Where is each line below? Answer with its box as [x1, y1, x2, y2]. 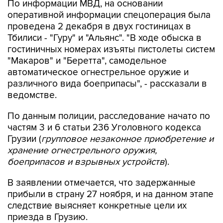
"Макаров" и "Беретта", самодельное [7, 55, 167, 67]
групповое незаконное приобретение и [41, 133, 214, 145]
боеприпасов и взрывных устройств [7, 156, 165, 168]
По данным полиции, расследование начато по [7, 111, 210, 122]
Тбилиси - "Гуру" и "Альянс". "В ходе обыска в [7, 32, 202, 44]
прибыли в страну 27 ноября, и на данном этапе [7, 189, 214, 200]
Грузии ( [7, 133, 41, 145]
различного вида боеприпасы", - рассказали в [7, 78, 207, 90]
